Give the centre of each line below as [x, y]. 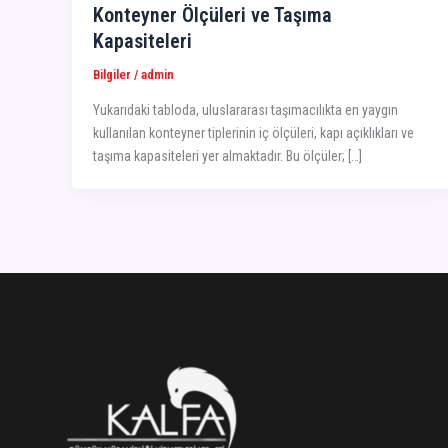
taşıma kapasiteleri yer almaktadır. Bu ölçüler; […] [227, 156]
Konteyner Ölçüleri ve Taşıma [212, 14]
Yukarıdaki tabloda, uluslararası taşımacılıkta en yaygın [245, 110]
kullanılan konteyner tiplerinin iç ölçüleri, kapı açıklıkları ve [253, 133]
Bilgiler [112, 74]
